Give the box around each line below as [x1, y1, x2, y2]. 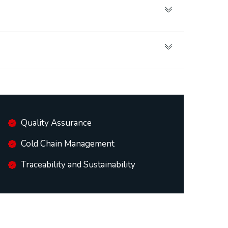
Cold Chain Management [20, 137, 115, 150]
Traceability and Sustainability [20, 158, 135, 170]
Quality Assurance [20, 117, 92, 129]
